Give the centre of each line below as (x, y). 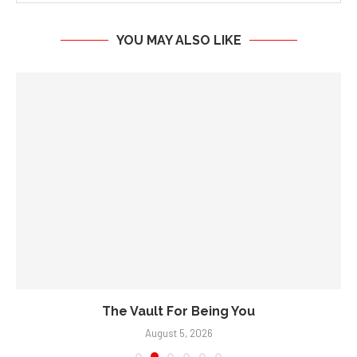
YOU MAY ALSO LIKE (178, 41)
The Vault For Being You (178, 312)
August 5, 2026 (178, 333)
